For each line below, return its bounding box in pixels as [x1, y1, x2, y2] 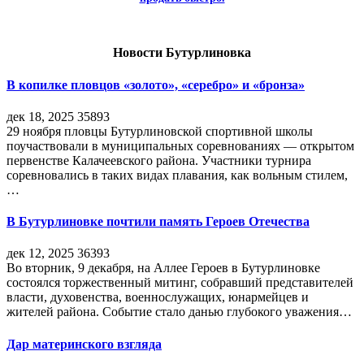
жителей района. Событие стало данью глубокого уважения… [6, 305, 352, 319]
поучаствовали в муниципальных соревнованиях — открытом [6, 138, 354, 153]
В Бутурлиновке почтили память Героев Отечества [6, 214, 310, 229]
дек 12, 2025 [6, 246, 74, 261]
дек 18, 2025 [6, 109, 74, 123]
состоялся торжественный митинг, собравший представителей [6, 275, 353, 290]
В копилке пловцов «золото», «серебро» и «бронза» [6, 77, 305, 92]
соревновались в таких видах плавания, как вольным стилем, [6, 167, 348, 182]
